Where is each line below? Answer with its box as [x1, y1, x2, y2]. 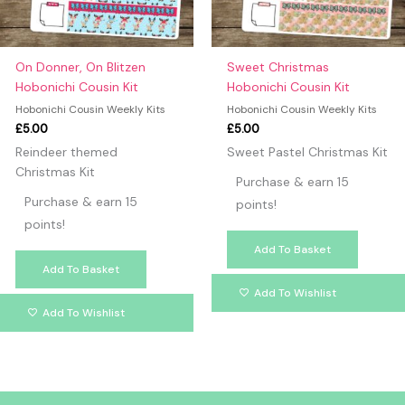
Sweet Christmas [226, 58, 329, 75]
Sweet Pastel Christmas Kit [226, 144, 388, 161]
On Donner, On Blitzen [14, 58, 146, 75]
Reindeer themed [14, 144, 118, 161]
